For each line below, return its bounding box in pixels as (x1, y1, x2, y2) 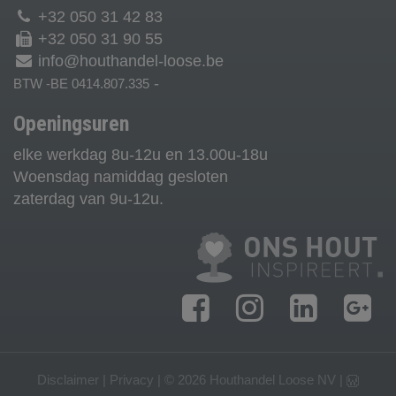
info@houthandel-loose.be (38, 51, 225, 70)
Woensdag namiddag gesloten (13, 167, 228, 186)
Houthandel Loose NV (209, 372, 336, 388)
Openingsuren (13, 110, 129, 136)
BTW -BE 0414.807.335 (13, 75, 149, 91)
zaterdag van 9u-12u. (13, 189, 164, 208)
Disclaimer (37, 372, 99, 388)
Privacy (110, 372, 154, 388)
